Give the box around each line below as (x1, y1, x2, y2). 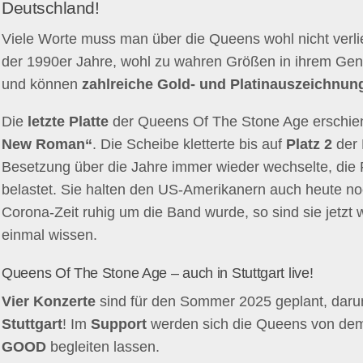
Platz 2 (286, 136, 332, 152)
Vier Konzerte (2, 293, 96, 310)
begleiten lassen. (46, 339, 160, 355)
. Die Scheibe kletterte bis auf (92, 136, 286, 152)
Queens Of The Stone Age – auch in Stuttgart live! (2, 265, 314, 281)
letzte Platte (28, 113, 109, 130)
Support (91, 316, 147, 332)
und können (2, 76, 82, 92)
